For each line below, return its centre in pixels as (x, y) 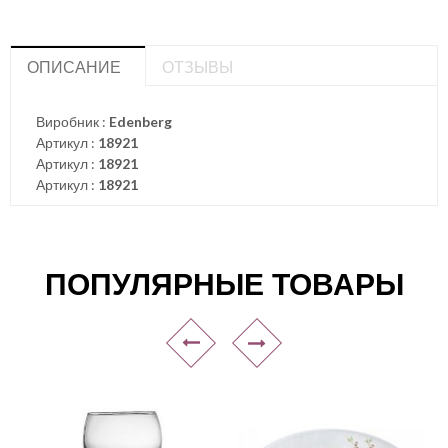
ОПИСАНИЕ (74, 67)
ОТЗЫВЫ (197, 67)
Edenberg (140, 121)
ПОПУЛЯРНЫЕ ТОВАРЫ (224, 284)
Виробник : (72, 121)
